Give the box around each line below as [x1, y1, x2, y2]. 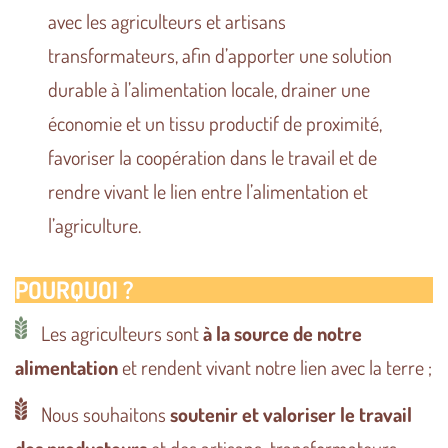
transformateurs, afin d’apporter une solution [48, 41, 393, 68]
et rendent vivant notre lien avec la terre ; [118, 353, 432, 380]
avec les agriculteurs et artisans [48, 7, 287, 34]
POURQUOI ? [15, 273, 134, 305]
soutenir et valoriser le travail [170, 400, 412, 427]
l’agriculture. [48, 211, 142, 238]
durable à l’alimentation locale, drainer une [48, 75, 371, 102]
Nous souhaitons [37, 400, 170, 427]
